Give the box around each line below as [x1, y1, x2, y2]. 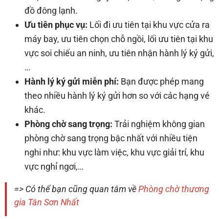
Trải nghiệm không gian [112, 118, 205, 129]
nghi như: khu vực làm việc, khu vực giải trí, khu [24, 147, 204, 157]
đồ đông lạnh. [24, 5, 78, 16]
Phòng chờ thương [138, 183, 209, 194]
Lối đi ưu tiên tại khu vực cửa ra [88, 19, 210, 30]
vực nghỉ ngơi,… [24, 161, 84, 172]
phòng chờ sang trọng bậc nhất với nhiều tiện [24, 132, 197, 143]
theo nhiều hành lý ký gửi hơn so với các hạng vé [24, 90, 210, 101]
